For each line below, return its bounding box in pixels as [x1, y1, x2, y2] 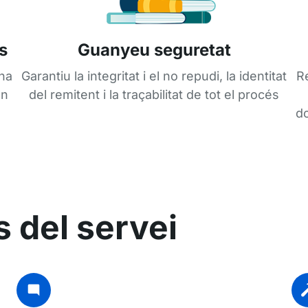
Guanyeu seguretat [77, 39, 231, 60]
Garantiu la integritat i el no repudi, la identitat [21, 68, 287, 83]
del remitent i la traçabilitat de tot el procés [29, 87, 279, 102]
